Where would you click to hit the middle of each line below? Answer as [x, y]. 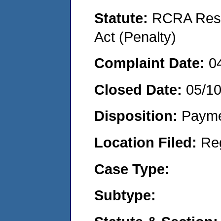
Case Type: [132, 169]
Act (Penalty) [135, 37]
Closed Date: [140, 89]
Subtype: [125, 195]
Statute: [123, 18]
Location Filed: [147, 142]
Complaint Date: [151, 63]
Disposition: [138, 116]
